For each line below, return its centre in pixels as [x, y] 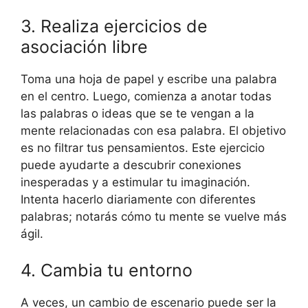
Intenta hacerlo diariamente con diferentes [138, 199]
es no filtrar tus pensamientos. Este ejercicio [143, 147]
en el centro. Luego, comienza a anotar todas [146, 96]
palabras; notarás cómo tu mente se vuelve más [154, 216]
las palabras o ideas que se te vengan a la [137, 113]
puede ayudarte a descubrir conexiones [131, 165]
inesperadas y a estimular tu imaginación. [135, 182]
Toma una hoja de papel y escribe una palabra [149, 79]
